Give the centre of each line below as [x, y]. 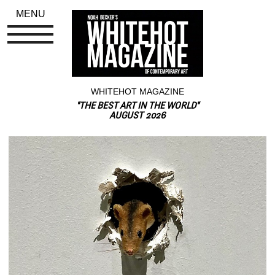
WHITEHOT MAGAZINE [137, 91]
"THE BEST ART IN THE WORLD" [137, 106]
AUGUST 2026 [137, 116]
